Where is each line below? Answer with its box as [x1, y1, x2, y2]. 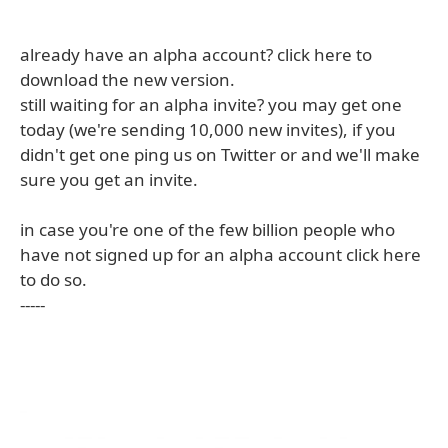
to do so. [20, 268, 87, 291]
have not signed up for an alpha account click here [20, 243, 421, 266]
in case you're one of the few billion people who [20, 218, 395, 241]
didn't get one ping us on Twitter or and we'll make [20, 143, 420, 166]
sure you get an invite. [20, 168, 198, 191]
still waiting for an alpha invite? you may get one [20, 93, 402, 116]
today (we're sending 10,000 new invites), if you [20, 118, 396, 141]
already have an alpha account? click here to [20, 43, 372, 66]
